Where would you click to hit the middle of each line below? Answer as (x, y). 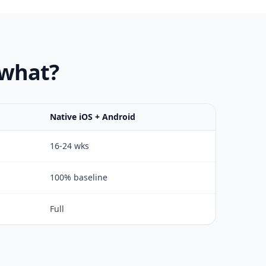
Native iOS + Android (93, 117)
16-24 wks (69, 146)
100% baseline (79, 177)
